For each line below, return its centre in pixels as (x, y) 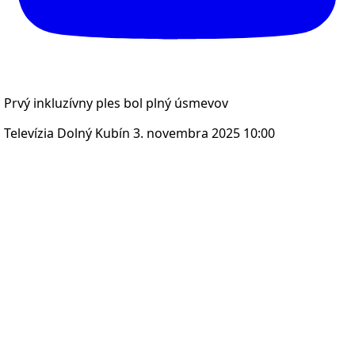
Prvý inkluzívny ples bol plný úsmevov (116, 103)
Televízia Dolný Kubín (67, 134)
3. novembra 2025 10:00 (204, 134)
